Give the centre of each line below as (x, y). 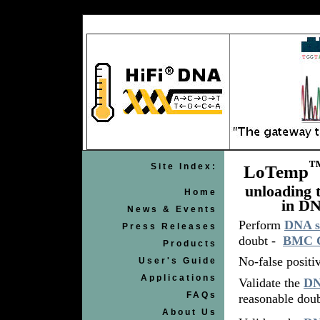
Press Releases (170, 226)
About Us (190, 312)
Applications (179, 278)
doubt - (261, 241)
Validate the (271, 283)
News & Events (172, 209)
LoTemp (276, 172)
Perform (261, 225)
